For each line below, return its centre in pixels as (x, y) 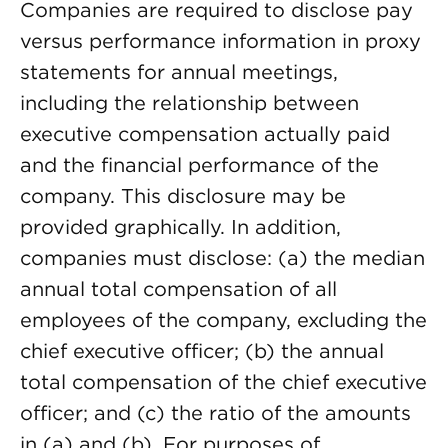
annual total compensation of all (178, 289)
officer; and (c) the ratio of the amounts (215, 413)
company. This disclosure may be (183, 196)
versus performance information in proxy (220, 41)
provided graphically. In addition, (180, 227)
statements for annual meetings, (179, 72)
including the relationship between (189, 103)
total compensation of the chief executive (223, 382)
